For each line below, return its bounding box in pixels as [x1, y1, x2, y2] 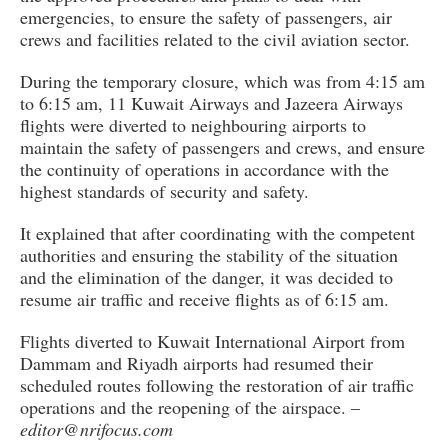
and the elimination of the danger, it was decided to [20, 265, 393, 290]
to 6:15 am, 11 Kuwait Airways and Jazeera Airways [20, 91, 403, 116]
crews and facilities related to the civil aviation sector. [20, 27, 410, 52]
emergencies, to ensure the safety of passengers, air [20, 5, 392, 30]
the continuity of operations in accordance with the [20, 157, 389, 182]
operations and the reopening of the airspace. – [20, 395, 360, 420]
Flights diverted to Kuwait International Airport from [20, 329, 405, 354]
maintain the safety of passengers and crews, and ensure [20, 135, 425, 160]
